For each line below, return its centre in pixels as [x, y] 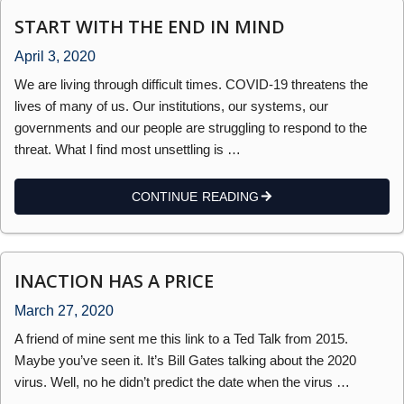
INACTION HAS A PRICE [114, 280]
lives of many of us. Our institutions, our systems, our [171, 106]
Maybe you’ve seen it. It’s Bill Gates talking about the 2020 [185, 360]
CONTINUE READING [195, 196]
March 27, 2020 [64, 310]
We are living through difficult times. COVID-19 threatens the [191, 84]
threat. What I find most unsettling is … [128, 149]
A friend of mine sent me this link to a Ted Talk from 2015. [181, 338]
